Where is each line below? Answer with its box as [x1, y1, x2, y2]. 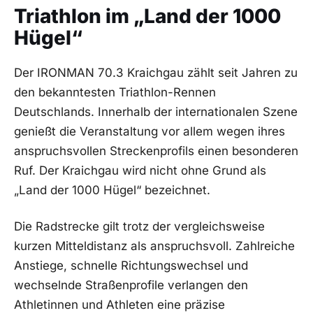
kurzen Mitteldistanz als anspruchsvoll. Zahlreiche [14, 238, 295, 253]
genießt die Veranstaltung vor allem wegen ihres [14, 124, 285, 138]
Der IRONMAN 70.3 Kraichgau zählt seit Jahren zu [14, 65, 298, 80]
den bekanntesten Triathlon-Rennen [14, 85, 216, 99]
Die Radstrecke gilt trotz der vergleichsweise [14, 219, 265, 233]
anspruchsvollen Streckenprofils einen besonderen [14, 143, 298, 158]
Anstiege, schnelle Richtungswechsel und [14, 258, 248, 272]
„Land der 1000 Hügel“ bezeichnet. [14, 182, 210, 197]
